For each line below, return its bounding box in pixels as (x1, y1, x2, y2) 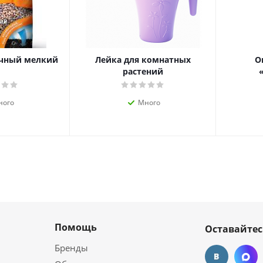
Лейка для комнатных (95, 54, 191, 66)
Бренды (55, 242, 88, 254)
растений (123, 66, 163, 77)
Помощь (55, 221, 97, 234)
